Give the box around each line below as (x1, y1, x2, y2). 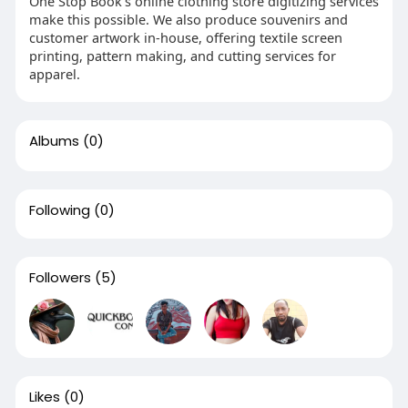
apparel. (28, 65, 80, 83)
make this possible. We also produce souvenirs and (28, 10, 348, 28)
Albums (28, 131, 79, 150)
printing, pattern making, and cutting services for (28, 46, 336, 65)
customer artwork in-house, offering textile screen (28, 28, 342, 46)
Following (28, 200, 90, 219)
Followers (28, 268, 91, 287)
